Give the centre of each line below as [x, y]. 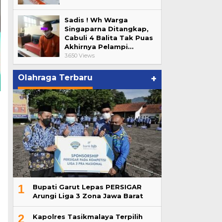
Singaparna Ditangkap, [106, 29]
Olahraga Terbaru [55, 78]
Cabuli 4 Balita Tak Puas [109, 38]
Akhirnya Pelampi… [99, 47]
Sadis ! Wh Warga [96, 20]
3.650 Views [79, 55]
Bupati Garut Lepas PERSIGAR [87, 187]
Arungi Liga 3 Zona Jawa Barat [88, 196]
